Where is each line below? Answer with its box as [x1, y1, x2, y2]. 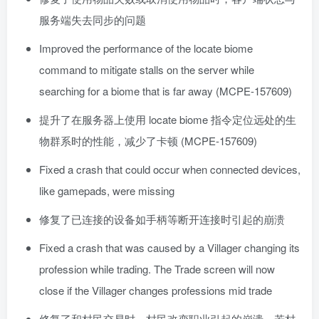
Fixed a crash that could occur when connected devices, [39, 162, 300, 177]
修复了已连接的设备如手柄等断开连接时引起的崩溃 [39, 211, 285, 227]
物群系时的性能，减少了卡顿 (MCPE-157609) [39, 133, 257, 149]
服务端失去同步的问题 [39, 12, 146, 28]
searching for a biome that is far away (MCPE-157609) [39, 83, 292, 99]
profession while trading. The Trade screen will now [39, 261, 275, 277]
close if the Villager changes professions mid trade [39, 283, 272, 298]
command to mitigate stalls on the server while [39, 62, 254, 78]
